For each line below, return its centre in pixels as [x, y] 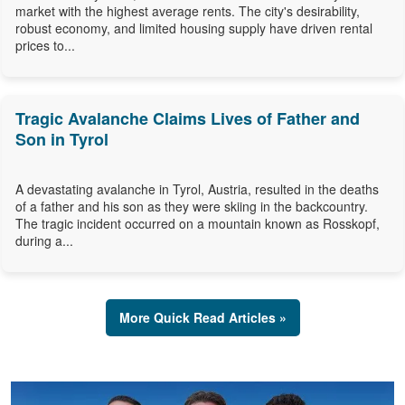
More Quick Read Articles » [202, 318]
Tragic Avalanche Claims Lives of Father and [188, 119]
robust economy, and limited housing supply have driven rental [194, 28]
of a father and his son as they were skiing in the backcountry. [192, 207]
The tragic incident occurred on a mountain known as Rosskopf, [198, 224]
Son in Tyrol [62, 140]
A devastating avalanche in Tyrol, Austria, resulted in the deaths [197, 189]
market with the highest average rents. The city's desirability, [188, 11]
